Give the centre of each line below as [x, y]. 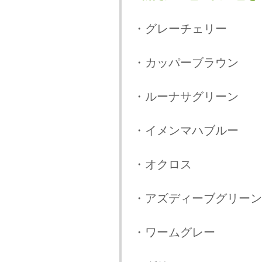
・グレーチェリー [180, 29]
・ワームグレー [174, 232]
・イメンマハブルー [186, 131]
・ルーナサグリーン [186, 97]
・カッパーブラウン [186, 63]
